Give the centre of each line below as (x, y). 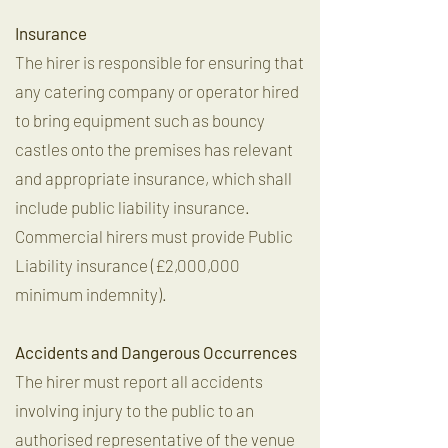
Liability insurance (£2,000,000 (127, 265)
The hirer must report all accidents (139, 381)
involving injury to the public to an (134, 410)
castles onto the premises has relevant (154, 149)
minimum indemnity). (91, 294)
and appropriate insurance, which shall (153, 178)
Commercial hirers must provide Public (154, 236)
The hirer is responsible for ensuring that (159, 62)
